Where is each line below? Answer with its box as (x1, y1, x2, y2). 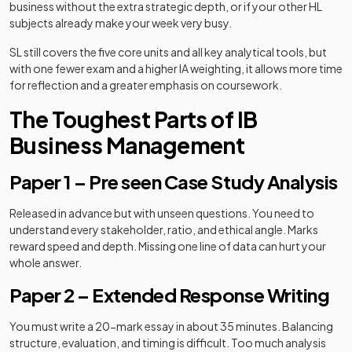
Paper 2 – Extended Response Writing (9, 283, 330, 306)
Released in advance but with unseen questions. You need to (9, 206, 314, 220)
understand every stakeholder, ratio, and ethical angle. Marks (9, 222, 318, 236)
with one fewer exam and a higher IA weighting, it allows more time (9, 61, 343, 75)
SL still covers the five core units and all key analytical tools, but (9, 45, 327, 59)
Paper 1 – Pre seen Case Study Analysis (9, 170, 338, 193)
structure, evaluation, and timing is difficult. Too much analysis (9, 335, 326, 350)
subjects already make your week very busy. (9, 16, 232, 30)
